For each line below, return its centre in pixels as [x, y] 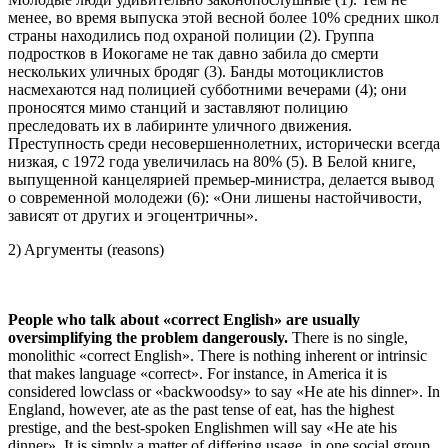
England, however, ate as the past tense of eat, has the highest [201, 410]
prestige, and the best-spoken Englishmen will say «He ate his [202, 428]
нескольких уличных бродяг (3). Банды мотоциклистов [196, 72]
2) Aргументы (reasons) [86, 250]
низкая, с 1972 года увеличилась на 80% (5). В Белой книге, [212, 162]
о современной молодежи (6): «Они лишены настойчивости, [215, 198]
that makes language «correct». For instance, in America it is [197, 374]
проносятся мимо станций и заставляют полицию [178, 108]
